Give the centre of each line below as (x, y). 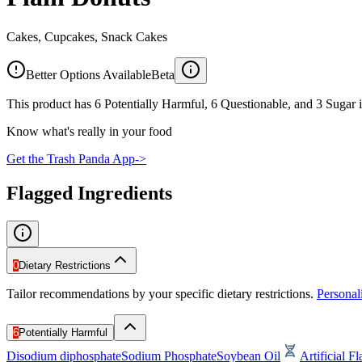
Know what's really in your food (89, 131)
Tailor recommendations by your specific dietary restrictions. (160, 293)
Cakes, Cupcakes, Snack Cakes (87, 36)
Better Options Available (88, 74)
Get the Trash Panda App (71, 158)
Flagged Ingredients (89, 193)
